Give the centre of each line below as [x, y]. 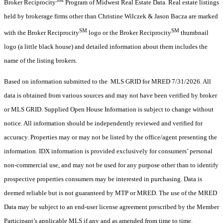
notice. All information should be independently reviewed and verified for [103, 123]
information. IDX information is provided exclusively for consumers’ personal [108, 151]
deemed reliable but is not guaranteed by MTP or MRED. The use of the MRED [111, 193]
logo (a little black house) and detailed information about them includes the [106, 47]
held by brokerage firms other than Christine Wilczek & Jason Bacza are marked [111, 16]
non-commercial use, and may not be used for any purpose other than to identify [111, 165]
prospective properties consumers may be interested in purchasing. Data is [103, 179]
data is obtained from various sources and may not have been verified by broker [111, 96]
